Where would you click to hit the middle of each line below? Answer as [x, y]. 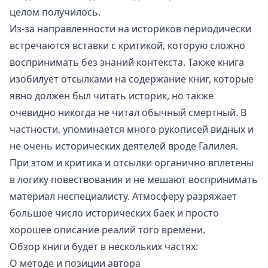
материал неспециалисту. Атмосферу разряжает [123, 196]
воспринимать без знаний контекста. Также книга [127, 62]
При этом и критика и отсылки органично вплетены [132, 162]
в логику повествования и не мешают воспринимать [134, 179]
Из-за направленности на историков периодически [130, 28]
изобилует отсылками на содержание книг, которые [132, 79]
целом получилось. [55, 12]
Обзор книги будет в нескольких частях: [104, 246]
